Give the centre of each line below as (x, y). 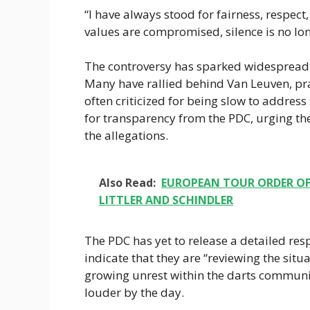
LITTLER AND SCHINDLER (166, 200)
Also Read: (127, 182)
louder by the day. (134, 292)
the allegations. (126, 136)
